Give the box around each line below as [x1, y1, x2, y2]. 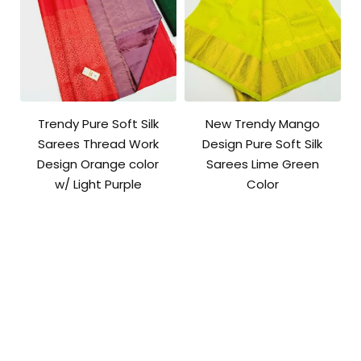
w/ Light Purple [54, 176, 142, 193]
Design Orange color [37, 156, 160, 173]
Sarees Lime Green [205, 156, 319, 173]
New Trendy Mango [205, 115, 320, 133]
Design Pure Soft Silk [202, 135, 323, 153]
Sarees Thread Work [37, 135, 159, 153]
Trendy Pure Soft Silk [37, 115, 159, 133]
